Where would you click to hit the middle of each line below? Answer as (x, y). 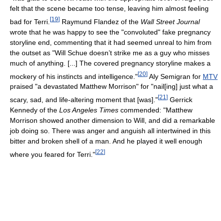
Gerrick (180, 100)
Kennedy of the (35, 110)
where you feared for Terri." (53, 154)
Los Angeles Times (89, 110)
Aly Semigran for (175, 76)
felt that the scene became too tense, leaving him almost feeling (109, 9)
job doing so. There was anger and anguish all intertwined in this (110, 131)
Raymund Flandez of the (100, 21)
